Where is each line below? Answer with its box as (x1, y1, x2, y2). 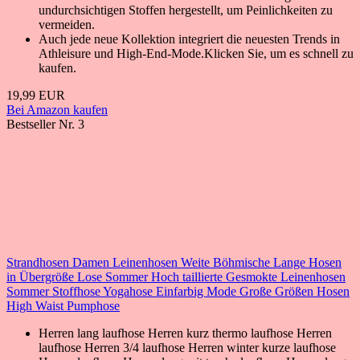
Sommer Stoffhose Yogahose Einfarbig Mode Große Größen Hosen (6, 284, 350, 298)
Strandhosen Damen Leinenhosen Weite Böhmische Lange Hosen (6, 255, 342, 269)
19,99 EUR (6, 88, 65, 102)
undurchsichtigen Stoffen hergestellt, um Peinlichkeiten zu (39, 2, 333, 17)
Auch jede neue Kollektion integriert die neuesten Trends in (39, 31, 340, 46)
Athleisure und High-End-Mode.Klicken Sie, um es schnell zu (39, 46, 354, 60)
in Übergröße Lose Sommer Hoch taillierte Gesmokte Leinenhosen (6, 269, 346, 284)
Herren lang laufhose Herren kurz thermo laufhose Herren (39, 325, 332, 340)
